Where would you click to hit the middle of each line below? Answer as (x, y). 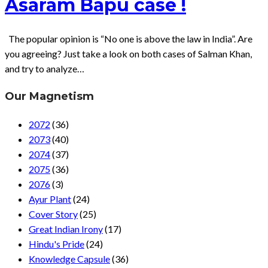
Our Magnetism (49, 96)
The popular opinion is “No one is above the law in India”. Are (129, 38)
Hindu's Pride (57, 244)
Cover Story (53, 214)
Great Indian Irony (66, 229)
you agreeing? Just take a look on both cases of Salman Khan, (128, 53)
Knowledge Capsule (69, 259)
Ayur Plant (50, 199)
